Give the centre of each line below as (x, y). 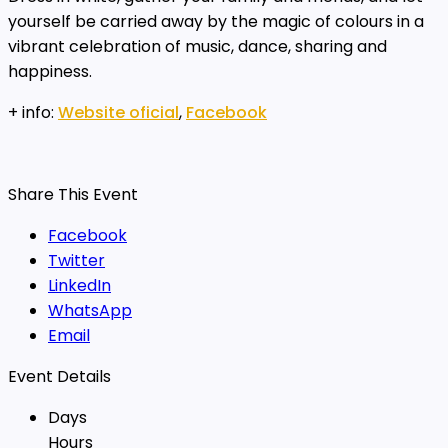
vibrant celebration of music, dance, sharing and (197, 46)
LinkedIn (79, 285)
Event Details (59, 376)
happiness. (50, 71)
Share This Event (73, 194)
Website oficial (118, 112)
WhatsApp (90, 310)
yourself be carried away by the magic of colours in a (216, 21)
